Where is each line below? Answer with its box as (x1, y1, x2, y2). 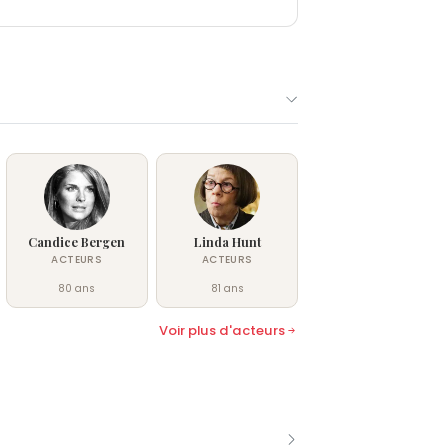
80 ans (58, 281, 96, 297)
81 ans (210, 281, 244, 297)
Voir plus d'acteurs (158, 321, 285, 341)
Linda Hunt (193, 234, 261, 251)
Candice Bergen (28, 234, 126, 251)
